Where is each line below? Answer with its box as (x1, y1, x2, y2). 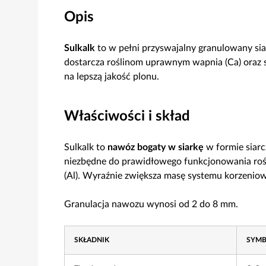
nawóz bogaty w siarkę (107, 142, 204, 152)
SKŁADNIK (74, 236, 109, 243)
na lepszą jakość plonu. (64, 72, 159, 81)
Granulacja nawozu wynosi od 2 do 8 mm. (64, 199, 238, 209)
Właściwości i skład (64, 109, 190, 123)
